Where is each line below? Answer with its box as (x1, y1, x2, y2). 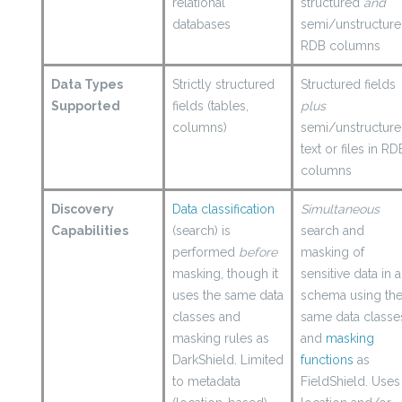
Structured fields (301, 77, 397, 92)
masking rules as (172, 331, 270, 346)
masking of (301, 245, 365, 260)
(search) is (172, 223, 232, 239)
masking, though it (172, 267, 279, 282)
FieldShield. (301, 374, 372, 389)
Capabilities (51, 223, 129, 239)
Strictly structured (172, 77, 275, 92)
